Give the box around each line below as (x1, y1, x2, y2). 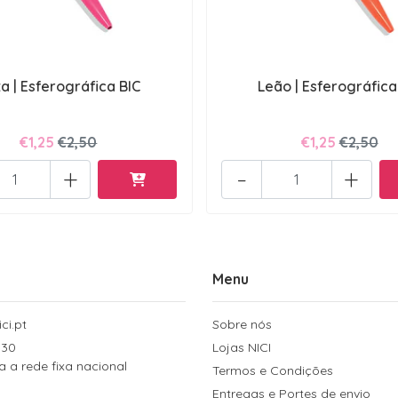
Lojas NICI (212, 338, 271, 355)
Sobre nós (212, 315, 272, 332)
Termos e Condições (212, 362, 333, 378)
